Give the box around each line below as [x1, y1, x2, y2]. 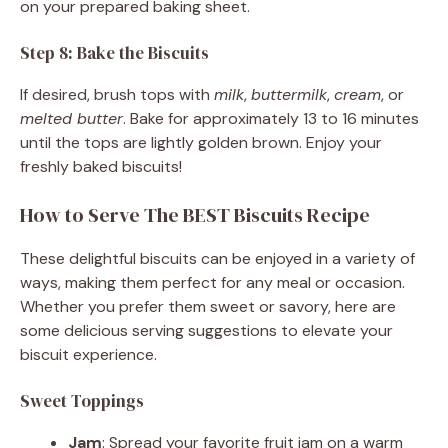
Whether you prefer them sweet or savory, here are [20, 295, 396, 317]
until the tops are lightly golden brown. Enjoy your [20, 131, 382, 153]
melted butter [20, 107, 123, 129]
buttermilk [251, 83, 327, 105]
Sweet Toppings [20, 388, 144, 413]
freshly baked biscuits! [20, 155, 182, 177]
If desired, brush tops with [20, 83, 214, 105]
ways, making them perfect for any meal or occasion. [20, 271, 405, 293]
